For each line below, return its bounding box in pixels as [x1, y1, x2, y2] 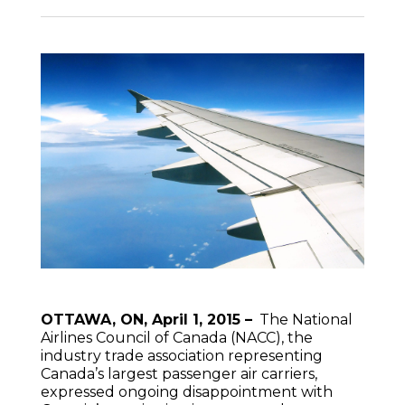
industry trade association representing [40, 347, 323, 365]
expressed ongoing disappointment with [40, 383, 333, 401]
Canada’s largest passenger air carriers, [40, 365, 317, 383]
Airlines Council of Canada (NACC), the [40, 329, 313, 347]
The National [251, 311, 353, 329]
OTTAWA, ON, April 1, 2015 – [40, 311, 252, 329]
